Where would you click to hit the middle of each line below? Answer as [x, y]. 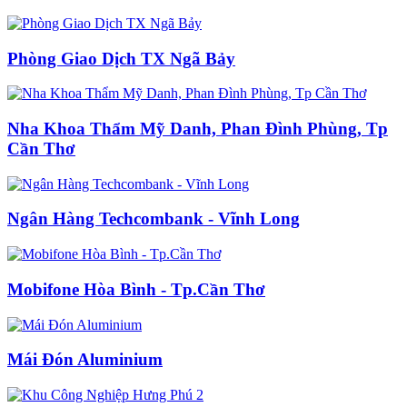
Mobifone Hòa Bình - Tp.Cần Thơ [136, 289]
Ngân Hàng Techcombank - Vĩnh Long [154, 219]
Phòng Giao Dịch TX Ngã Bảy [121, 58]
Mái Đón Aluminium [85, 360]
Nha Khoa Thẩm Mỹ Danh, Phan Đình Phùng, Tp [198, 128]
